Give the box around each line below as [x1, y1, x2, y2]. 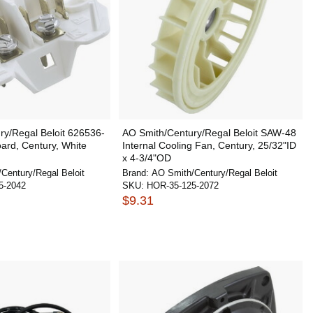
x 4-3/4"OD [122, 152, 171, 163]
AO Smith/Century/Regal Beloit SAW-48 [122, 127, 296, 138]
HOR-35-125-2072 [146, 180, 219, 191]
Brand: [122, 168, 152, 178]
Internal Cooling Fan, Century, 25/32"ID [122, 140, 296, 151]
